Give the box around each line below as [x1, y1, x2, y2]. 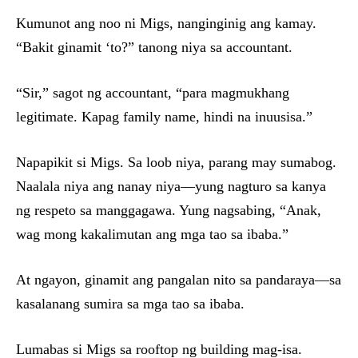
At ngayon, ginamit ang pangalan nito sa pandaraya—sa [16, 272, 341, 288]
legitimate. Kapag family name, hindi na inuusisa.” [16, 109, 312, 125]
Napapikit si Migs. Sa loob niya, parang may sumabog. [16, 154, 336, 171]
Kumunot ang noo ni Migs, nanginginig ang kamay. [16, 15, 316, 32]
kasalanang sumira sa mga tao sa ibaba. [16, 296, 245, 312]
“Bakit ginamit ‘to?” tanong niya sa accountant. [16, 39, 292, 56]
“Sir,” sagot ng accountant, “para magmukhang [16, 85, 289, 101]
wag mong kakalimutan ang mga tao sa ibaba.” [16, 226, 288, 243]
